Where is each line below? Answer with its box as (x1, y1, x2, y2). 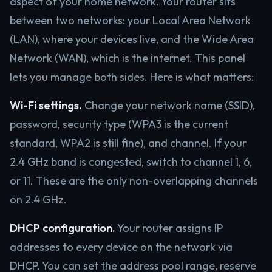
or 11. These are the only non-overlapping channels (10, 174, 258, 188)
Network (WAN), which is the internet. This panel (10, 51, 245, 65)
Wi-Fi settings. (10, 98, 82, 112)
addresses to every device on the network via (10, 240, 233, 254)
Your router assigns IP (115, 221, 223, 235)
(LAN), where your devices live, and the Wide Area (10, 32, 254, 46)
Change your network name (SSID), (82, 98, 255, 112)
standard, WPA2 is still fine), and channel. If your (10, 136, 246, 150)
